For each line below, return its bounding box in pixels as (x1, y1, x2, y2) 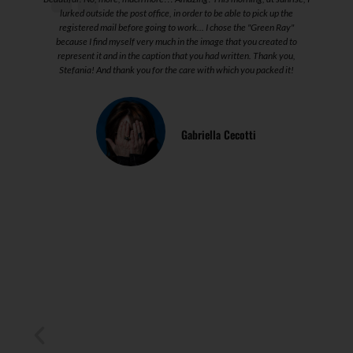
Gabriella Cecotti (181, 126, 257, 143)
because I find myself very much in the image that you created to (55, 35, 297, 47)
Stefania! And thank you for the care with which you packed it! (58, 63, 294, 76)
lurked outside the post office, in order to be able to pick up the (59, 6, 293, 19)
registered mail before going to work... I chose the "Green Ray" (58, 20, 294, 33)
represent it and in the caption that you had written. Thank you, (57, 49, 295, 61)
